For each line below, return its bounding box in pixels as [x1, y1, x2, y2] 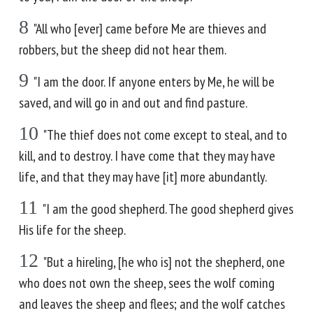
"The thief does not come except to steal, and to [43, 126, 287, 144]
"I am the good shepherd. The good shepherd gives [43, 200, 293, 218]
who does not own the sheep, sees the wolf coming [19, 274, 275, 292]
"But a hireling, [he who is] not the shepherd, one [43, 253, 285, 271]
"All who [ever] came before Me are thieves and [34, 20, 266, 38]
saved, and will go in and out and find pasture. [19, 94, 247, 112]
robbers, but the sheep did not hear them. [19, 41, 226, 59]
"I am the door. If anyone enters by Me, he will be [34, 73, 275, 91]
